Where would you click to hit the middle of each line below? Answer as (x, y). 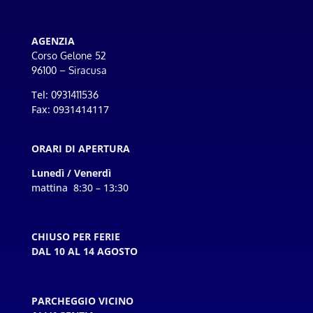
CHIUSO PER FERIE (75, 236)
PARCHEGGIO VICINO (82, 301)
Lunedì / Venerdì (71, 173)
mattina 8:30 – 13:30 (80, 188)
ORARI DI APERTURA (80, 148)
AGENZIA (53, 41)
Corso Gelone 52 (68, 56)
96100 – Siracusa (69, 70)
